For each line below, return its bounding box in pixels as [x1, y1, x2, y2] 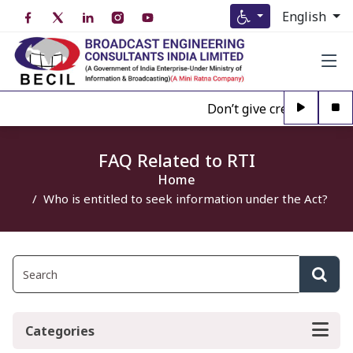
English [282, 7, 330, 25]
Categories [25, 321, 95, 340]
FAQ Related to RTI [98, 147, 255, 172]
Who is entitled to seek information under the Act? [43, 190, 328, 206]
